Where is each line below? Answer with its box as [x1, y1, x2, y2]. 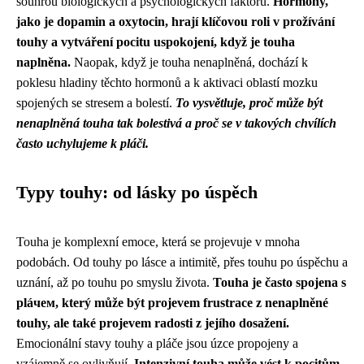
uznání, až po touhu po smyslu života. [16, 275, 213, 289]
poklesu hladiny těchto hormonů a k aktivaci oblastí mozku [16, 76, 318, 89]
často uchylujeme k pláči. [16, 136, 149, 150]
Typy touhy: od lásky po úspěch [16, 183, 258, 202]
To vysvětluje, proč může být [175, 96, 323, 110]
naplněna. [16, 55, 71, 69]
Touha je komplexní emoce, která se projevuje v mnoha [16, 235, 300, 249]
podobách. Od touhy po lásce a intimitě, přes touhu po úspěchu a [16, 255, 348, 269]
